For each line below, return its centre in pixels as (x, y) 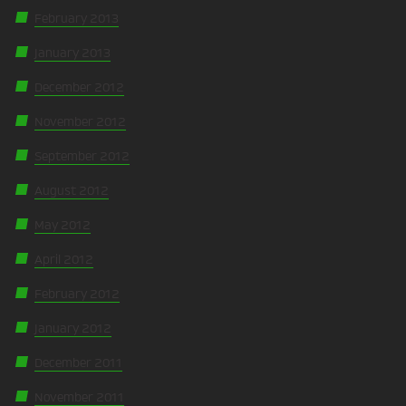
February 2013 (77, 19)
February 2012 (77, 294)
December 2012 (79, 87)
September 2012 (82, 156)
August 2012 (72, 191)
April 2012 (64, 260)
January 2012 (73, 329)
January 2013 (72, 53)
